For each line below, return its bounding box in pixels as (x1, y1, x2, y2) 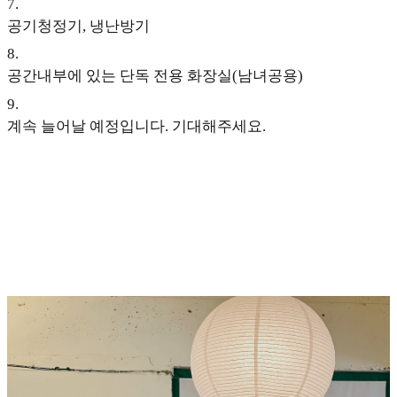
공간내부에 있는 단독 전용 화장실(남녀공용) (7, 67, 303, 85)
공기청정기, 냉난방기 (7, 17, 150, 35)
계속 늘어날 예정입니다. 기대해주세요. (7, 117, 266, 135)
